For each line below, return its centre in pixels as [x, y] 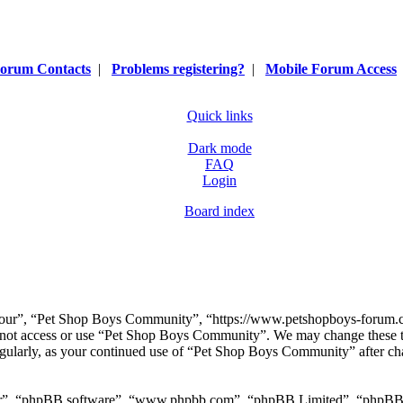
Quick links [219, 116]
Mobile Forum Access [331, 69]
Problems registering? [178, 69]
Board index [219, 211]
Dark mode [219, 148]
